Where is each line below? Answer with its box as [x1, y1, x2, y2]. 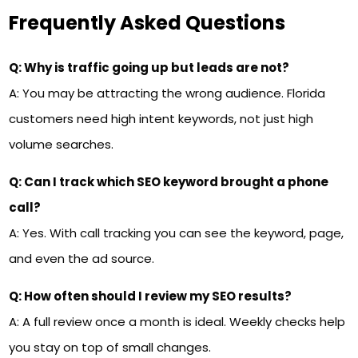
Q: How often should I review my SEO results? [9, 288, 292, 305]
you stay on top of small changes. [9, 339, 212, 356]
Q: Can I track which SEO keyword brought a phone [9, 173, 329, 191]
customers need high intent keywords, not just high [9, 110, 314, 128]
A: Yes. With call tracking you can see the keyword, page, [9, 225, 344, 242]
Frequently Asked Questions [9, 10, 286, 37]
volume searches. [9, 136, 114, 153]
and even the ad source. [9, 250, 155, 268]
